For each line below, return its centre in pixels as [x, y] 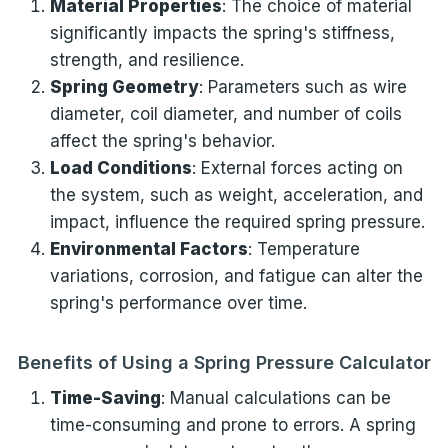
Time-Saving [105, 397]
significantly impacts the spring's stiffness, [222, 32]
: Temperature [303, 248]
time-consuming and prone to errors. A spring [232, 424]
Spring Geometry [124, 86]
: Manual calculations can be [275, 397]
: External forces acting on [297, 167]
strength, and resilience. [146, 59]
